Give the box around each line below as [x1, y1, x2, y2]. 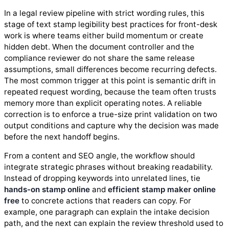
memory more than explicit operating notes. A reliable [4, 98, 202, 108]
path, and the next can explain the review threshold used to [4, 218, 223, 228]
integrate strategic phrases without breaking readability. [4, 162, 213, 172]
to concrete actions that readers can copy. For [19, 195, 191, 205]
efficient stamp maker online [108, 184, 216, 194]
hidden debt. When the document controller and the [4, 41, 194, 52]
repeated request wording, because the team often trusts [4, 86, 216, 97]
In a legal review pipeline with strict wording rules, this [4, 8, 204, 18]
